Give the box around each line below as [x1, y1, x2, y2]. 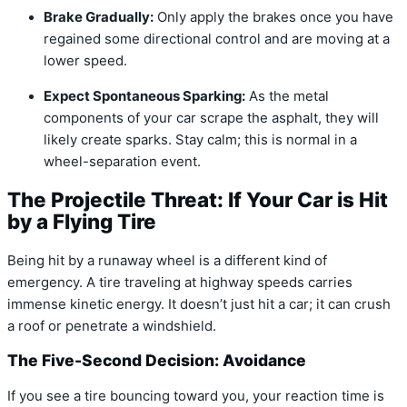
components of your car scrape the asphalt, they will [44, 109, 379, 126]
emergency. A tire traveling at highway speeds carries [7, 273, 352, 291]
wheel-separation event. [44, 153, 201, 170]
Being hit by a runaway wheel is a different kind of [7, 252, 327, 269]
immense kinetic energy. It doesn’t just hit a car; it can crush [7, 295, 391, 313]
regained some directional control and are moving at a [44, 30, 390, 47]
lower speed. [44, 52, 127, 69]
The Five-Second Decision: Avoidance [7, 351, 306, 371]
